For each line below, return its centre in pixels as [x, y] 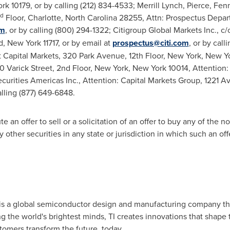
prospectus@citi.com [150, 43]
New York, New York [130, 68]
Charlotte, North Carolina [72, 17]
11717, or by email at [76, 43]
